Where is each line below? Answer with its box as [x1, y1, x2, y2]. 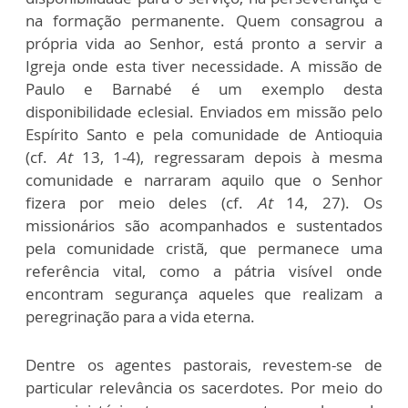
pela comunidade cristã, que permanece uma [25, 238, 382, 259]
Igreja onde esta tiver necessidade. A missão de [25, 56, 382, 76]
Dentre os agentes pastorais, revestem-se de [25, 354, 382, 375]
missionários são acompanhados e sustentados [25, 215, 382, 236]
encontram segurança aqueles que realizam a [25, 283, 382, 304]
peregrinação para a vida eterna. [25, 306, 255, 327]
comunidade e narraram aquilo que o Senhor [25, 169, 382, 190]
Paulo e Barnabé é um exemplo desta [25, 78, 382, 99]
